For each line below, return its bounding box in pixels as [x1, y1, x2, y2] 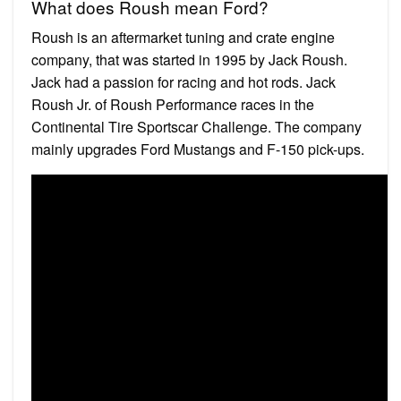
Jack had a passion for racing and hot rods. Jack [31, 71, 336, 92]
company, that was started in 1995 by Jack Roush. [31, 48, 347, 70]
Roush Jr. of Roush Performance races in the [31, 93, 314, 115]
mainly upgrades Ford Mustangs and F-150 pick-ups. [31, 138, 364, 159]
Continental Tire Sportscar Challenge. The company [31, 115, 362, 137]
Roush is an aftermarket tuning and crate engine [31, 26, 335, 47]
